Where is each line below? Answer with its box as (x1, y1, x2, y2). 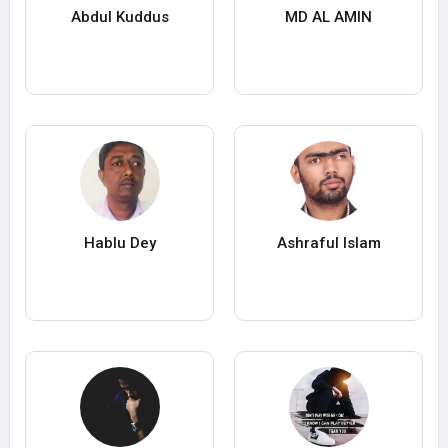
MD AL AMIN (285, 8, 372, 27)
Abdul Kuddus (70, 8, 169, 27)
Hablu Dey (83, 234, 156, 253)
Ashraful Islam (276, 234, 381, 253)
